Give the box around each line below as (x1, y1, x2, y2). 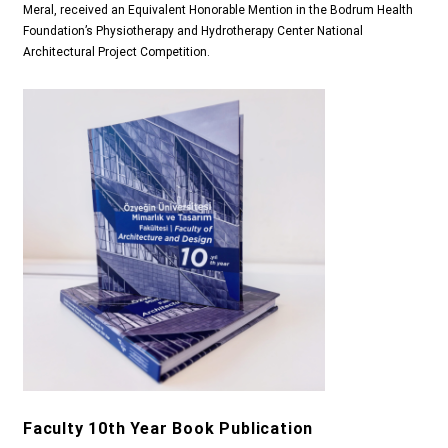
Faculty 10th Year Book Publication (23, 418, 314, 438)
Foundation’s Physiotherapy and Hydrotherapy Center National (23, 24, 363, 39)
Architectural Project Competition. (23, 45, 210, 60)
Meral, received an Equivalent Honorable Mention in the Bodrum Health (23, 3, 413, 18)
